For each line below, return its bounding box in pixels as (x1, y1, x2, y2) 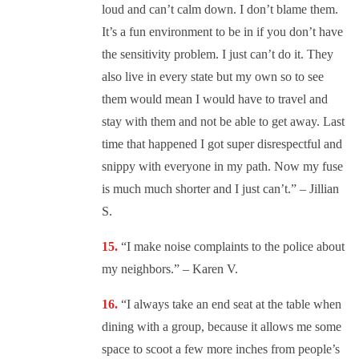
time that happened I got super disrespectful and (102, 137, 342, 151)
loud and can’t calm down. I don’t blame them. (102, 2, 338, 17)
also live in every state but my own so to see (102, 70, 324, 84)
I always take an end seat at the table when (127, 297, 341, 312)
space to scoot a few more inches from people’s (102, 342, 340, 357)
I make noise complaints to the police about (127, 240, 345, 254)
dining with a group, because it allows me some (102, 320, 341, 334)
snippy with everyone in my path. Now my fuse (102, 159, 343, 174)
